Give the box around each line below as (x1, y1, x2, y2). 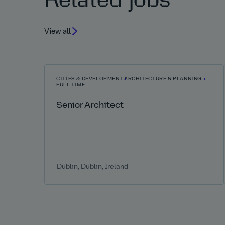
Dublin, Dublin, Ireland (57, 163, 129, 170)
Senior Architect (56, 101, 124, 110)
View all (44, 28, 71, 36)
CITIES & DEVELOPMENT (56, 76, 123, 82)
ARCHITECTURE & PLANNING (124, 76, 202, 82)
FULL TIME (56, 82, 85, 88)
